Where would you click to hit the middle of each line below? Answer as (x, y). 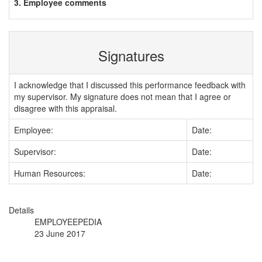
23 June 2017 (60, 233)
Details (21, 210)
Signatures (131, 55)
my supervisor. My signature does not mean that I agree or (123, 96)
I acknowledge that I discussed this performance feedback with (130, 85)
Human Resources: (50, 173)
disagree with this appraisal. (65, 108)
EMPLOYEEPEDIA (68, 222)
